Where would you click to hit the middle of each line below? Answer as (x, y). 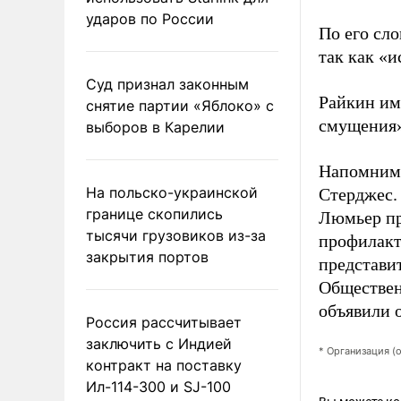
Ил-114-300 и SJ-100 (158, 386)
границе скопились (154, 213)
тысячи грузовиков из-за (176, 235)
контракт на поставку (164, 365)
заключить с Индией (159, 343)
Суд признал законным (167, 84)
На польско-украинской (172, 192)
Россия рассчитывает (164, 322)
